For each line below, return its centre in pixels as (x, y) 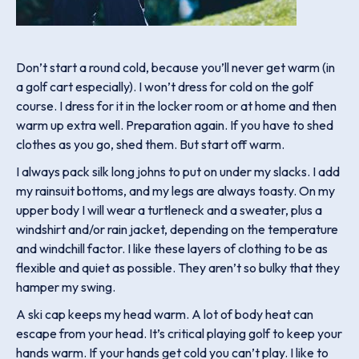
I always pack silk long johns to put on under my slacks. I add (178, 171)
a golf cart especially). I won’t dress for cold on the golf (165, 87)
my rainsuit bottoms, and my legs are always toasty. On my (175, 191)
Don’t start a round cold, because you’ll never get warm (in (175, 67)
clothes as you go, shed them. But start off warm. (151, 144)
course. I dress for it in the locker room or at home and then (176, 106)
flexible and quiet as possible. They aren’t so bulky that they (178, 268)
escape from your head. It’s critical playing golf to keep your (179, 333)
